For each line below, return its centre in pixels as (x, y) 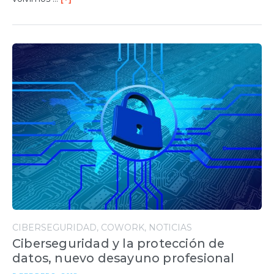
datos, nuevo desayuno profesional (124, 258)
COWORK (123, 228)
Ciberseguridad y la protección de (119, 244)
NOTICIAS (170, 228)
